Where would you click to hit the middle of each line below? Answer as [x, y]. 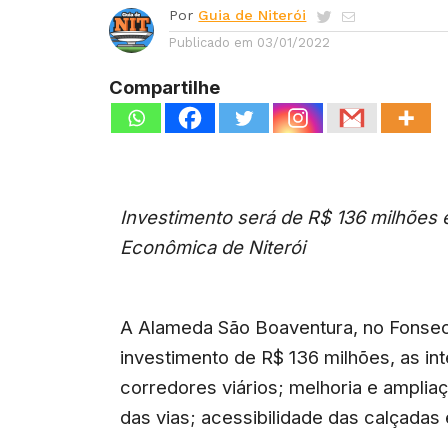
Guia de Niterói [252, 14]
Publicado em [211, 42]
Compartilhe [165, 86]
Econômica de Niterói [213, 247]
